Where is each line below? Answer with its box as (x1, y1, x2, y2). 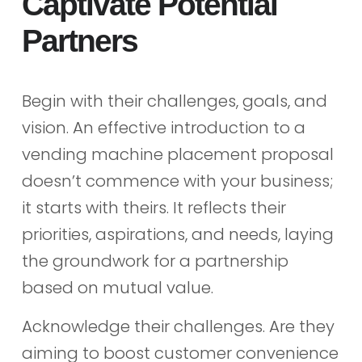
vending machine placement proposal (21, 143, 334, 166)
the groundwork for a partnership (21, 250, 288, 273)
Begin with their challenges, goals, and (21, 90, 327, 113)
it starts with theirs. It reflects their (21, 196, 286, 220)
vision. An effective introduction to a (21, 116, 305, 140)
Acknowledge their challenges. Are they (21, 314, 335, 338)
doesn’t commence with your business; (21, 170, 333, 193)
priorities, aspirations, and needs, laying (21, 223, 334, 246)
